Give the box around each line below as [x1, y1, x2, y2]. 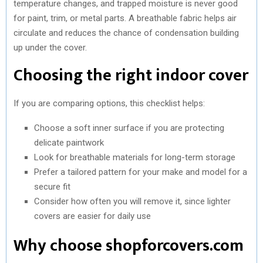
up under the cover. [14, 42, 87, 53]
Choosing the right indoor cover [14, 61, 248, 89]
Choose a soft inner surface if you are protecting [34, 122, 224, 133]
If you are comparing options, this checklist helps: [14, 97, 205, 109]
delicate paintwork [34, 137, 104, 148]
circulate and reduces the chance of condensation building [14, 27, 239, 38]
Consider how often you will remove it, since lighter [34, 195, 231, 207]
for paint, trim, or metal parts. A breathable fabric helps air [14, 12, 237, 23]
